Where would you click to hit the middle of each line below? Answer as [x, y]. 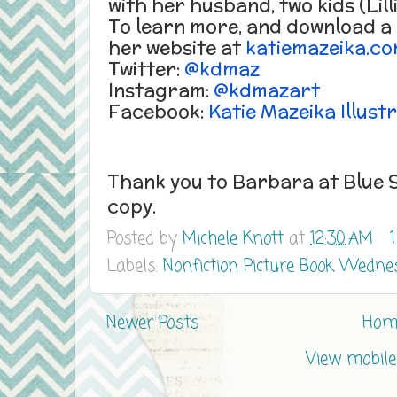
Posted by [145, 240]
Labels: [135, 267]
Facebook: [156, 111]
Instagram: [159, 90]
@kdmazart [267, 90]
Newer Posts [152, 323]
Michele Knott [233, 240]
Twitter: [144, 68]
